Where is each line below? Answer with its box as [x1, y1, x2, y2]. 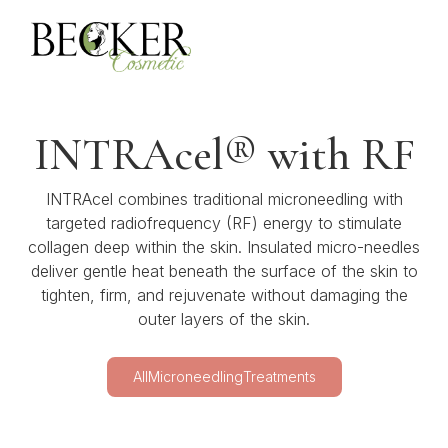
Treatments [242, 368, 316, 385]
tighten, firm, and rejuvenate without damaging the [40, 285, 408, 305]
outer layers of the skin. [138, 309, 310, 329]
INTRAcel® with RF [33, 127, 415, 182]
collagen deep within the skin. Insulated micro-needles [28, 237, 420, 257]
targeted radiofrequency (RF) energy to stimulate [46, 213, 402, 233]
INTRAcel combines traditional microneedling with [45, 189, 403, 209]
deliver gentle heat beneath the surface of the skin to [30, 261, 418, 281]
